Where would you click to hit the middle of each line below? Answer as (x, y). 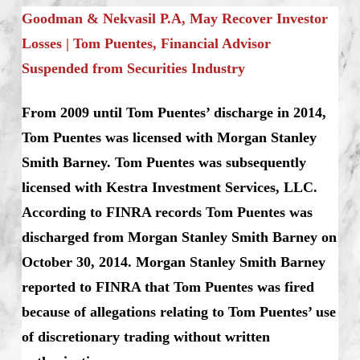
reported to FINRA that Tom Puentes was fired (168, 286)
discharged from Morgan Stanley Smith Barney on (179, 237)
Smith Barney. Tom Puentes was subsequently (164, 162)
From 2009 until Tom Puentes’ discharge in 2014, (174, 112)
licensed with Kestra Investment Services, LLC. (169, 187)
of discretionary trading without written (145, 336)
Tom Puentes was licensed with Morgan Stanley (169, 137)
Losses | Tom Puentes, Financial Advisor (146, 43)
